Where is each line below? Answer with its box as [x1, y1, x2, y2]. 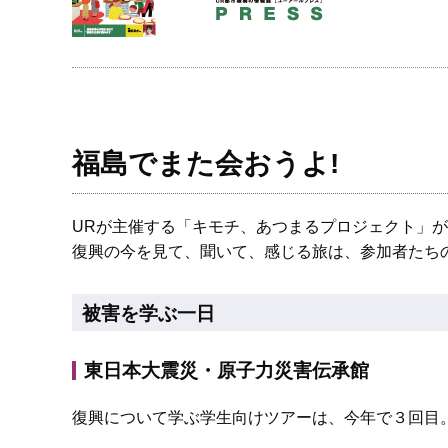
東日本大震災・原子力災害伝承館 [84, 360, 369, 381]
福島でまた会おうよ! [72, 148, 339, 179]
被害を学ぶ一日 [82, 303, 215, 324]
